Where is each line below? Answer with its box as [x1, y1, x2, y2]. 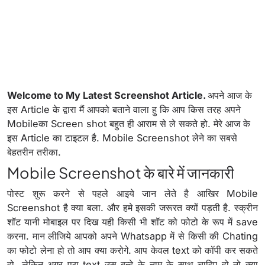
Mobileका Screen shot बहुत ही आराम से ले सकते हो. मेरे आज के [7, 118, 250, 130]
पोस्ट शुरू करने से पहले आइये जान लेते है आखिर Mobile [7, 188, 258, 200]
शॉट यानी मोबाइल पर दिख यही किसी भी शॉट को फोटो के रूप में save [7, 216, 258, 228]
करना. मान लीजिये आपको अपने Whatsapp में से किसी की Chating [7, 230, 258, 243]
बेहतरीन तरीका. [7, 146, 61, 159]
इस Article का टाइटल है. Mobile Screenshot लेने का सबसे [7, 132, 237, 144]
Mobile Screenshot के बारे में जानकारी [7, 163, 234, 183]
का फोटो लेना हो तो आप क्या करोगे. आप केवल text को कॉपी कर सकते [7, 244, 258, 257]
